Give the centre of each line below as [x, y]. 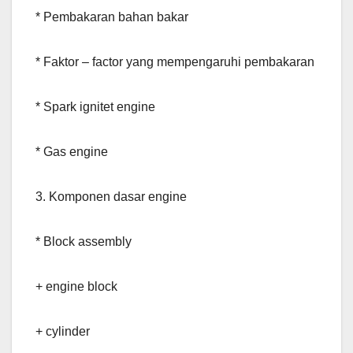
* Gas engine [72, 152]
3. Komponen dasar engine [111, 197]
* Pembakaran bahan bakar [112, 17]
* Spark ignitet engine [95, 107]
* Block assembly [84, 242]
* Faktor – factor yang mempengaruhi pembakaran [175, 62]
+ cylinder [63, 332]
